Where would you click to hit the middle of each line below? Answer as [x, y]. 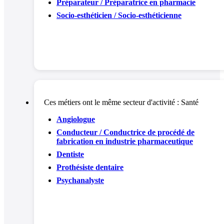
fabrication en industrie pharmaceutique [125, 141]
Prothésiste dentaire [90, 167]
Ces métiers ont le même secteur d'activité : [112, 102]
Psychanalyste [80, 180]
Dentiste [70, 154]
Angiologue [76, 119]
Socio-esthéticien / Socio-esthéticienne [119, 15]
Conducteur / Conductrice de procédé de [125, 132]
